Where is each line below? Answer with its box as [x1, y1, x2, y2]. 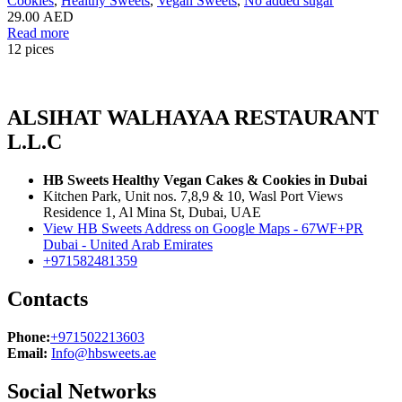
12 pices [7, 41, 54, 57]
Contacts [7, 286, 88, 310]
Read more [7, 25, 69, 41]
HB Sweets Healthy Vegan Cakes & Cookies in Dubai [43, 171, 367, 188]
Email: [7, 345, 48, 361]
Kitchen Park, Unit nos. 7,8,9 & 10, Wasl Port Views [43, 188, 343, 204]
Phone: [7, 328, 50, 345]
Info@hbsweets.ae [51, 345, 156, 361]
